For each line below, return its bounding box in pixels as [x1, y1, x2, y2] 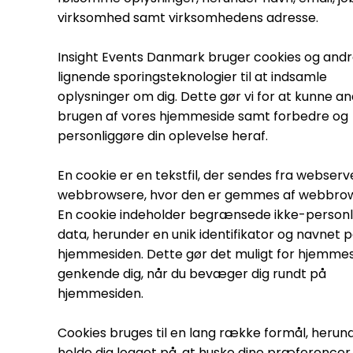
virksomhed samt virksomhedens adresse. [57, 9, 318, 28]
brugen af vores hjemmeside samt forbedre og [57, 107, 348, 126]
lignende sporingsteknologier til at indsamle [57, 68, 327, 87]
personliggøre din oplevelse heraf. [57, 127, 268, 146]
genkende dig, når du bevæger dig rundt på [57, 265, 326, 284]
